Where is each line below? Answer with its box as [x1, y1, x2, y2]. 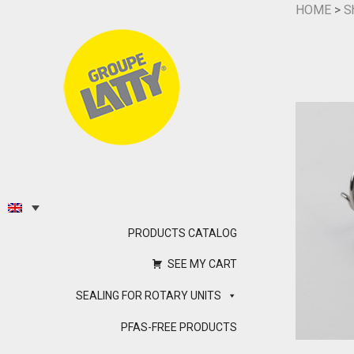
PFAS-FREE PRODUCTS [121, 321, 237, 334]
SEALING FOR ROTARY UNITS [76, 289, 221, 303]
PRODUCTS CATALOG [128, 227, 237, 240]
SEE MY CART [168, 258, 237, 271]
